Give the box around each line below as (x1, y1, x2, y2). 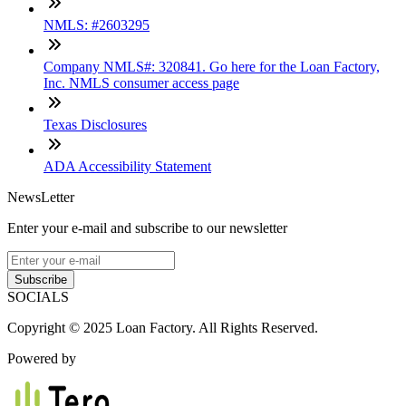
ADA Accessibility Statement (43, 158, 211, 174)
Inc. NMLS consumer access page (43, 74, 239, 91)
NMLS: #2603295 (43, 16, 150, 33)
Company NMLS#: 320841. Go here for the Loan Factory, (43, 58, 380, 74)
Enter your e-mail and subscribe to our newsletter (7, 219, 287, 236)
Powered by (7, 350, 76, 366)
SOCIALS (7, 288, 69, 304)
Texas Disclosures (43, 116, 147, 132)
